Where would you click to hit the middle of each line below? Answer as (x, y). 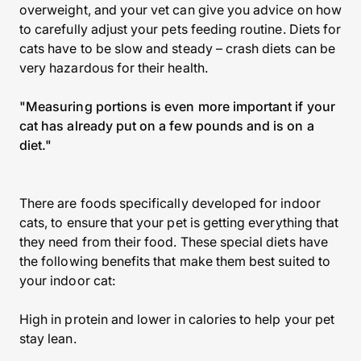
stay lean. (48, 338)
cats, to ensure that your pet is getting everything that (179, 222)
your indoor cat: (67, 280)
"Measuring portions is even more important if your (177, 106)
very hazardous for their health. (114, 68)
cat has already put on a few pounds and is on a (167, 126)
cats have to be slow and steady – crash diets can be (177, 48)
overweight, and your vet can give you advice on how (180, 10)
